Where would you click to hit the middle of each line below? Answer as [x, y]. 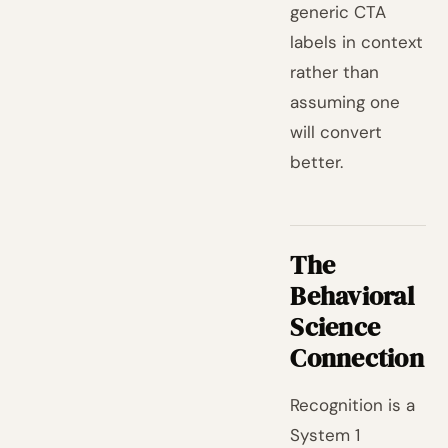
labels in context [357, 42]
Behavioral [352, 296]
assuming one [345, 102]
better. [317, 162]
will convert [336, 132]
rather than [335, 72]
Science [335, 327]
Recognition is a [353, 405]
